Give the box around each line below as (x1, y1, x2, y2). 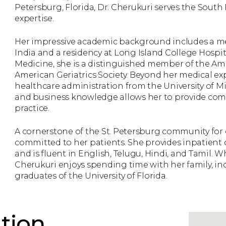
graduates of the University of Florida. (15, 171, 167, 181)
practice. (15, 103, 49, 113)
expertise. (15, 14, 54, 23)
